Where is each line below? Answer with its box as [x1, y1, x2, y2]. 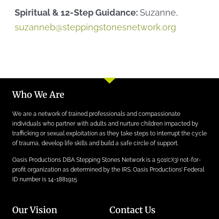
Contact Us [109, 204, 155, 216]
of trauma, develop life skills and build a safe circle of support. [12, 139, 178, 147]
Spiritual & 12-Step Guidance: [15, 7, 140, 18]
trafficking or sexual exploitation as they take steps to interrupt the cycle [12, 130, 207, 137]
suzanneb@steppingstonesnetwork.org [15, 22, 176, 32]
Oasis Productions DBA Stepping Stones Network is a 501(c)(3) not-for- [12, 156, 201, 164]
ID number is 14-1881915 [12, 176, 77, 183]
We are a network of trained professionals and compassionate [12, 110, 180, 117]
